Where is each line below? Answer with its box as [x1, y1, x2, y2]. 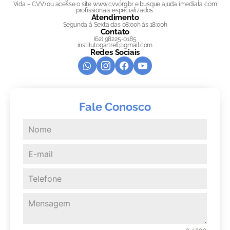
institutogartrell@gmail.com [77, 42, 153, 49]
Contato [100, 27, 130, 37]
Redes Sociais [90, 48, 140, 57]
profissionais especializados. [75, 7, 155, 14]
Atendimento [91, 13, 139, 23]
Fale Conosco [79, 100, 151, 114]
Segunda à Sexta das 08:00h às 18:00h [63, 21, 167, 29]
